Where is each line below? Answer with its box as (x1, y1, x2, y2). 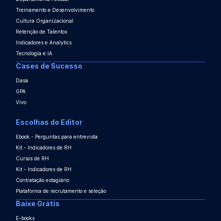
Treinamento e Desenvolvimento (16, 7, 94, 13)
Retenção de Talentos (16, 29, 67, 35)
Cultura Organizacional (16, 18, 74, 24)
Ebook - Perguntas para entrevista (16, 134, 98, 140)
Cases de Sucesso (16, 62, 82, 71)
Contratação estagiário (16, 177, 69, 184)
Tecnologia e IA (16, 50, 52, 57)
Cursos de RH (16, 155, 49, 162)
